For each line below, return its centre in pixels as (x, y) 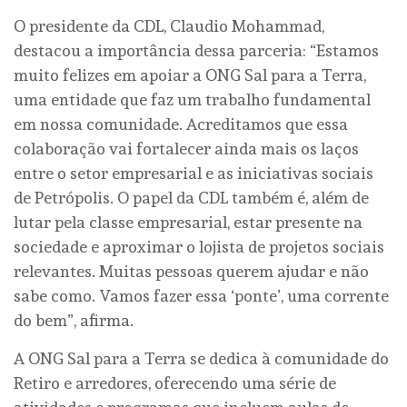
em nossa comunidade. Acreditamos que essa (181, 124)
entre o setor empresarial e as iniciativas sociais (194, 174)
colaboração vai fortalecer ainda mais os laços (186, 149)
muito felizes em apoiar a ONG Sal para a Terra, (190, 75)
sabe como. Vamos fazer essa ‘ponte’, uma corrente (201, 296)
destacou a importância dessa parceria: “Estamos (196, 51)
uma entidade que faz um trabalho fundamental (192, 100)
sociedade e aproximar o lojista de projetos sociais (199, 247)
